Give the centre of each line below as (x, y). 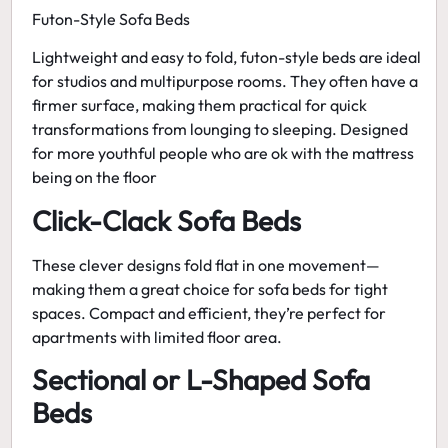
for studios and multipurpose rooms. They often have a (225, 81)
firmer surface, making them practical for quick (200, 105)
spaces (57, 312)
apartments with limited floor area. (157, 336)
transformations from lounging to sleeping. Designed (220, 129)
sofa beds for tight (323, 288)
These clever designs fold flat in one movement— (206, 264)
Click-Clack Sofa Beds (167, 220)
